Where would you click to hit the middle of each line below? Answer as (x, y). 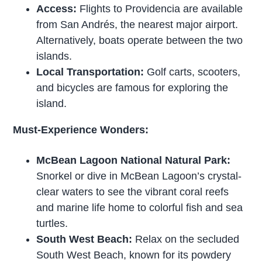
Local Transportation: (90, 72)
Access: (57, 8)
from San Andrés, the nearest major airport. (137, 24)
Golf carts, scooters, (192, 72)
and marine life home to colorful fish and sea (140, 207)
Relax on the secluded (187, 239)
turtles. (52, 223)
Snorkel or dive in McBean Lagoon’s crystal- (139, 176)
